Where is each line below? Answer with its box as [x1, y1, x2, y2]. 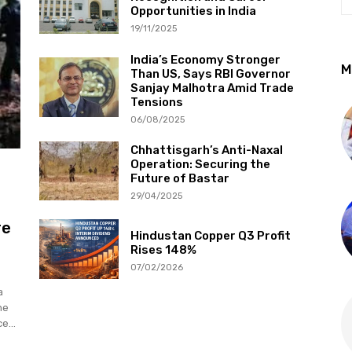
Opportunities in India [130, 4, 256, 19]
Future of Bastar [130, 171, 229, 186]
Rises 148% [130, 242, 196, 257]
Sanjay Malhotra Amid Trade [130, 80, 294, 95]
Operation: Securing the [130, 157, 270, 172]
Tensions [130, 94, 183, 109]
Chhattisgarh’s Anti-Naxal [130, 143, 283, 158]
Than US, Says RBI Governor [130, 66, 291, 81]
